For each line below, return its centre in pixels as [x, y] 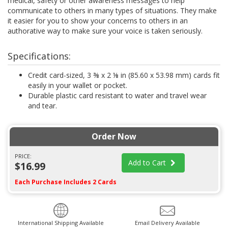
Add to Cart [148, 163]
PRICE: [23, 156]
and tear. [42, 106]
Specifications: [39, 56]
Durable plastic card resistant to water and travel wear [117, 95]
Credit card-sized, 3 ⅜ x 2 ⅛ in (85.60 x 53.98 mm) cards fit [124, 75]
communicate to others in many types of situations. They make [112, 10]
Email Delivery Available [167, 223]
